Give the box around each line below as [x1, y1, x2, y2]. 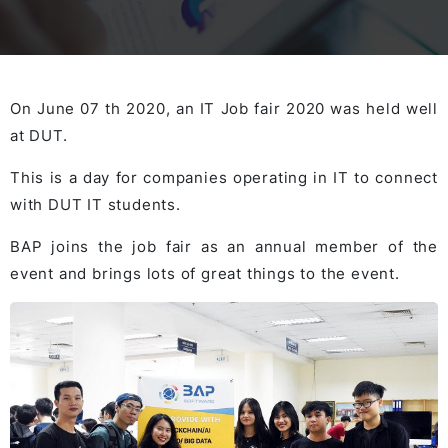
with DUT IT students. [10, 195, 181, 214]
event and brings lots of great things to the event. [10, 264, 400, 283]
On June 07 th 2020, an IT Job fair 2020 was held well [10, 99, 438, 118]
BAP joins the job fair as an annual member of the [10, 237, 438, 256]
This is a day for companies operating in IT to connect [10, 168, 438, 187]
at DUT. [10, 126, 68, 145]
